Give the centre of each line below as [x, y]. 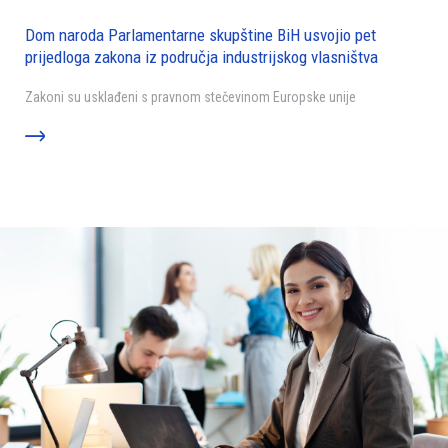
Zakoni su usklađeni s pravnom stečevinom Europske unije [192, 97]
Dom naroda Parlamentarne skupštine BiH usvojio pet [200, 35]
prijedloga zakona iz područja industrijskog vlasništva [201, 57]
